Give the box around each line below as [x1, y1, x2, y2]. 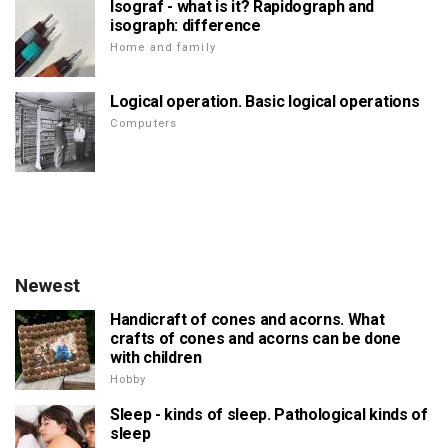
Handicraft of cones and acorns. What [110, 310, 385, 330]
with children [110, 348, 202, 368]
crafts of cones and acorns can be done [110, 329, 401, 349]
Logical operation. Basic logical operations [110, 92, 420, 112]
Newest [15, 274, 80, 298]
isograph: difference [110, 16, 261, 36]
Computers [110, 117, 178, 131]
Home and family [110, 41, 216, 55]
